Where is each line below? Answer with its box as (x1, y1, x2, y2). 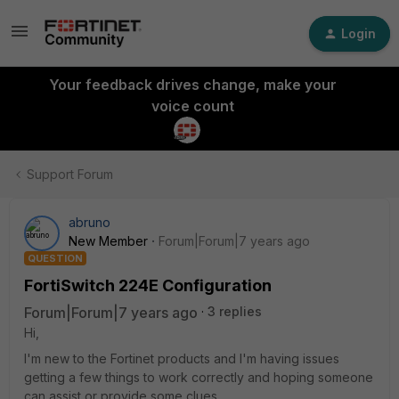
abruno (69, 215, 110, 230)
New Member (69, 233, 148, 248)
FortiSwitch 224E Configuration (24, 276, 272, 295)
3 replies (208, 304, 262, 319)
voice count (151, 97, 234, 115)
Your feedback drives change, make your (48, 76, 337, 94)
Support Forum (27, 167, 113, 182)
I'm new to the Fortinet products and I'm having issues (24, 351, 339, 366)
